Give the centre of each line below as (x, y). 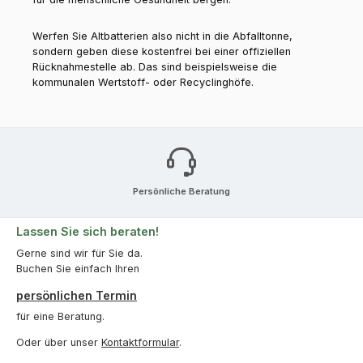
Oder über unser (59, 342)
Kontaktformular (140, 342)
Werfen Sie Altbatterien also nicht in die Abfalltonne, (162, 36)
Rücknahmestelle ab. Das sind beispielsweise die (155, 67)
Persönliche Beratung (181, 191)
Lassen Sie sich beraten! (88, 232)
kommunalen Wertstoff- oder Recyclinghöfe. (143, 83)
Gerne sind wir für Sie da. (79, 253)
